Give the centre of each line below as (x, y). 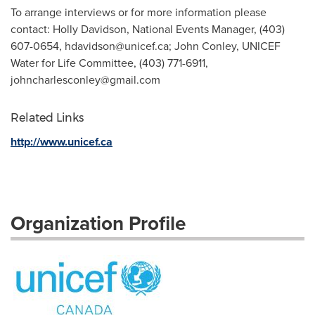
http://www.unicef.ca (62, 142)
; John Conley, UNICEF (225, 46)
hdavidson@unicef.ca (117, 46)
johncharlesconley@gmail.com (85, 79)
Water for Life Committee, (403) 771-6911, (109, 63)
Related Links (47, 118)
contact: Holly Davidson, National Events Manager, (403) (148, 29)
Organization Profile (98, 223)
